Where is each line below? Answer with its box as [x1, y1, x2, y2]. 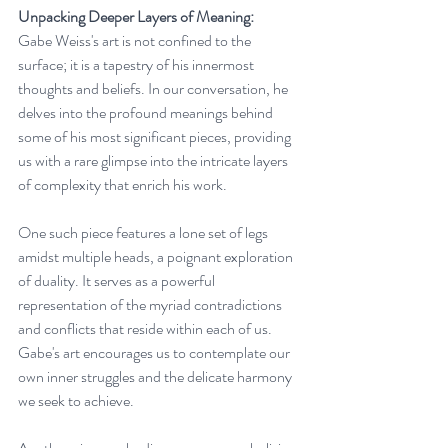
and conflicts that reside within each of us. [18, 316, 275, 340]
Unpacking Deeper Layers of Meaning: [18, 4, 254, 28]
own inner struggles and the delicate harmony [18, 364, 295, 388]
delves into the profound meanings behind [18, 100, 276, 124]
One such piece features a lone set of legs [18, 220, 271, 244]
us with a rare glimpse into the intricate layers [18, 148, 291, 172]
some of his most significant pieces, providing [18, 124, 294, 148]
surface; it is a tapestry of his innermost [18, 52, 257, 76]
